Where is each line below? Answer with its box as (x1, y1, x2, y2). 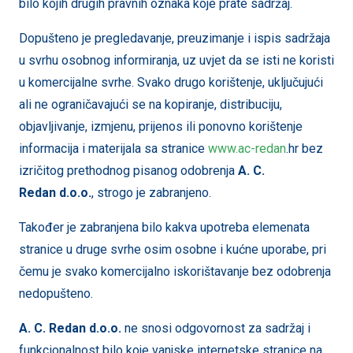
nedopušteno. (19, 286, 93, 301)
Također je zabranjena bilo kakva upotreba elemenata (19, 220, 310, 235)
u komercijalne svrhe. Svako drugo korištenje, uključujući (19, 75, 323, 90)
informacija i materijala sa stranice (19, 141, 208, 156)
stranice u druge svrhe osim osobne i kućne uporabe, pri (19, 242, 326, 257)
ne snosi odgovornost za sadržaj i (121, 321, 310, 336)
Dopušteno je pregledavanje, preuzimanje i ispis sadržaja (19, 31, 330, 46)
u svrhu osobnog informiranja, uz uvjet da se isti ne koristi (19, 53, 334, 68)
